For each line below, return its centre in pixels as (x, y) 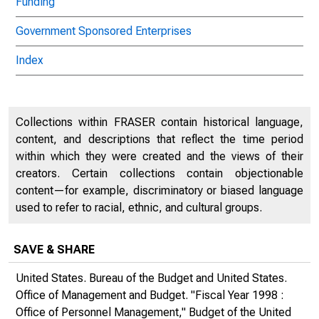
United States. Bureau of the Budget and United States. (151, 278)
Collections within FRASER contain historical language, (159, 122)
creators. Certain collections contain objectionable (159, 173)
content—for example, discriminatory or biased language (159, 190)
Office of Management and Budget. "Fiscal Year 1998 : (150, 295)
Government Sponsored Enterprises (104, 31)
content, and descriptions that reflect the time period (159, 139)
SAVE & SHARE (54, 250)
